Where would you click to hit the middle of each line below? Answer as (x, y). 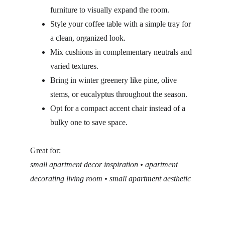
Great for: (45, 150)
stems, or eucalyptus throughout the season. (119, 94)
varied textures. (74, 66)
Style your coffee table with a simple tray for (122, 24)
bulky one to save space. (89, 122)
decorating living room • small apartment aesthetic (110, 179)
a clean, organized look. (88, 38)
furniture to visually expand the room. (110, 10)
